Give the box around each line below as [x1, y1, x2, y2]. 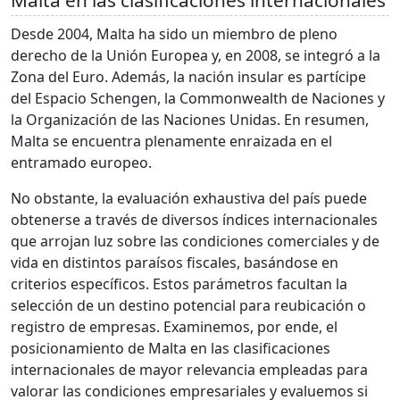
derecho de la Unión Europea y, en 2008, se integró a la [11, 46, 380, 66]
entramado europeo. [11, 153, 152, 173]
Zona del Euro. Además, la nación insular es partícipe [11, 67, 366, 87]
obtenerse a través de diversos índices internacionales [11, 210, 378, 230]
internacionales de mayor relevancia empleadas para [11, 360, 368, 380]
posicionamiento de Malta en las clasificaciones [11, 338, 330, 359]
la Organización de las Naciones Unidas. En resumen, [11, 110, 369, 130]
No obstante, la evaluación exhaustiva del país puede [11, 188, 367, 209]
